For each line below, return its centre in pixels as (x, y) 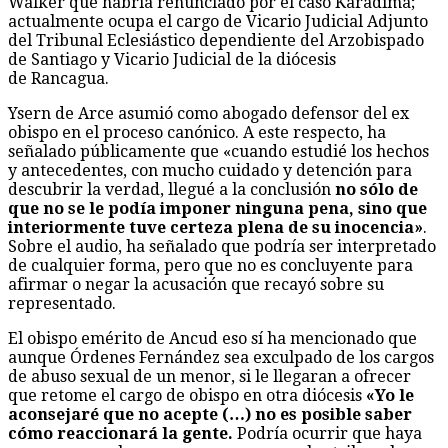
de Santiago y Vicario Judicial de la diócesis (172, 59)
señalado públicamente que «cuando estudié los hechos (218, 151)
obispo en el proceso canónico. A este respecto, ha (197, 132)
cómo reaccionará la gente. (120, 433)
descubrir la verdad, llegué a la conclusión (171, 189)
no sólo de (376, 189)
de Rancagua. (58, 78)
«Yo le (390, 395)
